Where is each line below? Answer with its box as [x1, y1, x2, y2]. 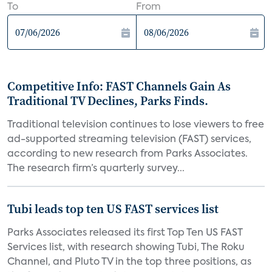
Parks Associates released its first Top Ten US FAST [7, 228, 242, 238]
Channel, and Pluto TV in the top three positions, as [7, 257, 251, 267]
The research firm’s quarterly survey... [7, 164, 185, 174]
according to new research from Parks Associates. [7, 149, 248, 159]
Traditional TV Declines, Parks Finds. [7, 92, 208, 109]
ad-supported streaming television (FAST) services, [7, 135, 251, 144]
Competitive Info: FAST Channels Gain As [7, 78, 231, 95]
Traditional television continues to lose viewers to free [7, 120, 264, 130]
